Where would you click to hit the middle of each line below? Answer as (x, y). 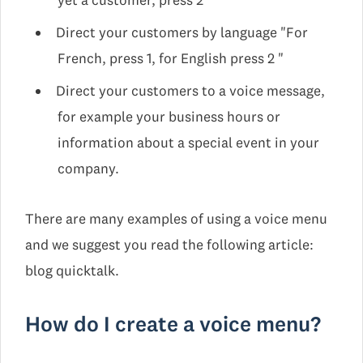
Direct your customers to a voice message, (190, 91)
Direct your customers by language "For (181, 32)
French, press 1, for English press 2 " (171, 58)
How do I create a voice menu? (173, 324)
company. (88, 169)
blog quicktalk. (72, 271)
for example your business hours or (169, 117)
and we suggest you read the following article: (169, 245)
